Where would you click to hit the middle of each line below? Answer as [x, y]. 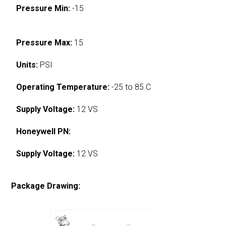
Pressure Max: [44, 42]
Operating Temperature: [63, 87]
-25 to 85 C [130, 87]
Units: [27, 65]
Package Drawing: [46, 186]
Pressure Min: [43, 8]
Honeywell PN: [44, 131]
